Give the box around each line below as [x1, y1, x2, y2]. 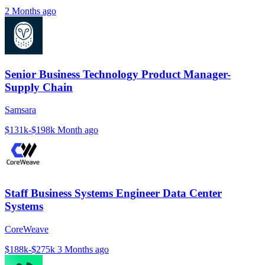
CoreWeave [5, 224, 49, 234]
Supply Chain [5, 80, 73, 93]
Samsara [5, 105, 36, 115]
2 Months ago [5, 5, 56, 16]
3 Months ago [57, 244, 109, 254]
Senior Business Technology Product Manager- [5, 67, 231, 80]
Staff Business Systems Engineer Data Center [5, 187, 222, 199]
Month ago [57, 125, 98, 135]
